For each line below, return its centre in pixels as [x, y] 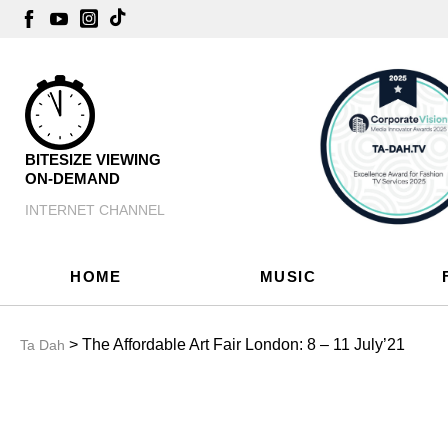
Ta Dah [42, 345]
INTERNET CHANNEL [95, 210]
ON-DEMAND [72, 179]
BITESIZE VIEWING [93, 160]
